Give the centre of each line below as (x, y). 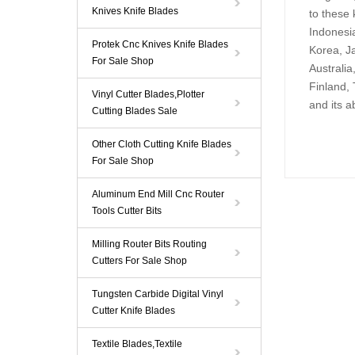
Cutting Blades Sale (135, 111)
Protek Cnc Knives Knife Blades (160, 44)
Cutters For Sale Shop (139, 261)
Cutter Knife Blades (134, 311)
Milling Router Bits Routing (149, 244)
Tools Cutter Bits (127, 211)
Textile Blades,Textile (137, 344)
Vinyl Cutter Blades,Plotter (148, 94)
